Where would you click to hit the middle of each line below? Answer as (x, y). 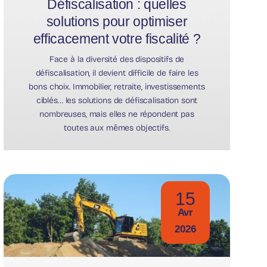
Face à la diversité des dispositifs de (117, 59)
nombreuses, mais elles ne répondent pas (117, 114)
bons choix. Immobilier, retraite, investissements (117, 86)
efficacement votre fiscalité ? (117, 38)
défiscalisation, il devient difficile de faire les (117, 73)
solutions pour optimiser (117, 21)
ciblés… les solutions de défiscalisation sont (117, 100)
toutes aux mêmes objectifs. (117, 128)
